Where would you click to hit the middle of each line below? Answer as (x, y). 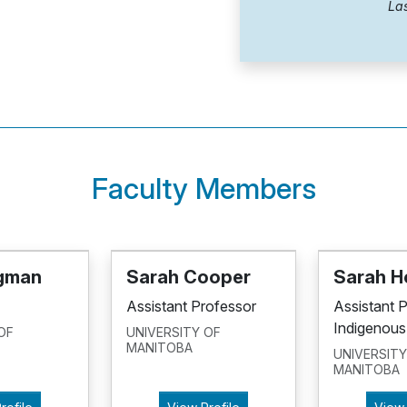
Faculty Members (203, 188)
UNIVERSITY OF (174, 332)
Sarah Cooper (189, 277)
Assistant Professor (191, 306)
